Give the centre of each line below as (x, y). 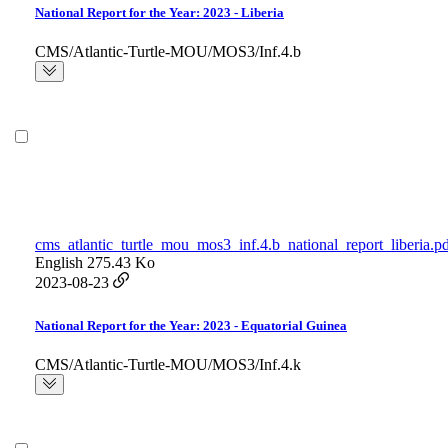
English (59, 263)
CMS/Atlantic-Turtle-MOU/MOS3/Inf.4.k (168, 365)
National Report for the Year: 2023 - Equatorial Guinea (191, 326)
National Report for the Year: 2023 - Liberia (159, 13)
